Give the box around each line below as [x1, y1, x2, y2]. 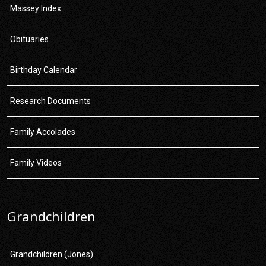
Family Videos [10, 158, 62, 168]
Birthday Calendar [10, 65, 77, 75]
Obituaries [10, 34, 49, 45]
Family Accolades [10, 127, 75, 137]
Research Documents [10, 96, 91, 106]
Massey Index [10, 4, 61, 14]
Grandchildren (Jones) [10, 249, 93, 259]
